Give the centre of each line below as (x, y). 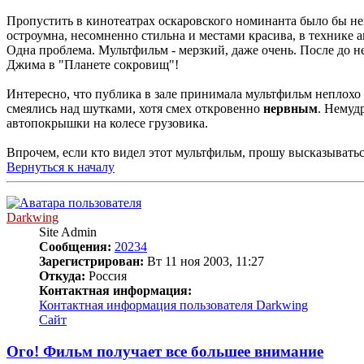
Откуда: (62, 276)
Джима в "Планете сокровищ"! (93, 65)
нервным (290, 109)
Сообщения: (75, 247)
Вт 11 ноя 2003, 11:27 (204, 262)
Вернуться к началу (61, 167)
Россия (106, 276)
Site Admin (68, 232)
